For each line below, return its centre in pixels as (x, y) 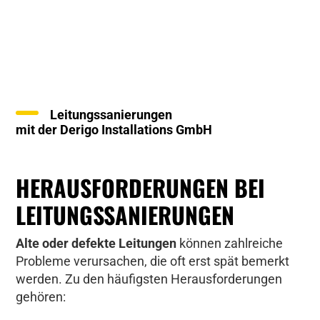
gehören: (41, 297)
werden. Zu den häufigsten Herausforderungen (149, 279)
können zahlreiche (230, 243)
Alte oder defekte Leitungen (96, 243)
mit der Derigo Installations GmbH (114, 130)
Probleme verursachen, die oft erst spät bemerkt (153, 261)
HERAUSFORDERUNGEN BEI (141, 187)
